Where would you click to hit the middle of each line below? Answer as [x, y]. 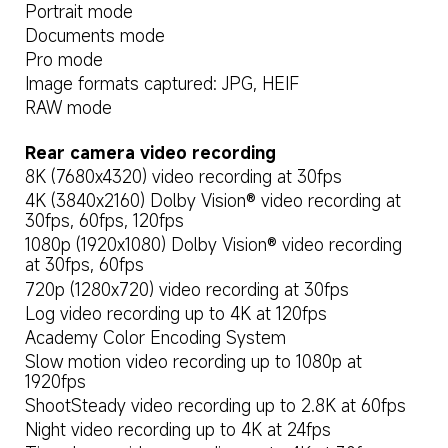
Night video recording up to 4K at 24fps [177, 430]
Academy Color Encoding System [155, 337]
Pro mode [63, 59]
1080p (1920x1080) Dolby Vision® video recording [215, 245]
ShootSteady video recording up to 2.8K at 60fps [215, 406]
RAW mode [68, 108]
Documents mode [94, 35]
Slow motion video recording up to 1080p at [195, 362]
